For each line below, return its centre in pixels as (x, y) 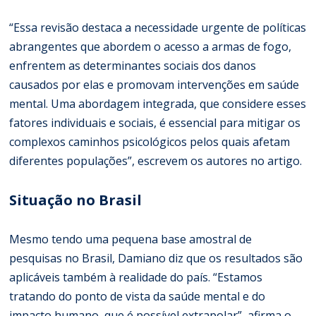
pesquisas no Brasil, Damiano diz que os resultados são (156, 258)
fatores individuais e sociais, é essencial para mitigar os (155, 122)
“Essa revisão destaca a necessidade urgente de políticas (158, 27)
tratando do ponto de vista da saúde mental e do (138, 296)
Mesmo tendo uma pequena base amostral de (131, 239)
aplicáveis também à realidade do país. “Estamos (136, 277)
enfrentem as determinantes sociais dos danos (133, 65)
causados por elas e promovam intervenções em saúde (154, 84)
